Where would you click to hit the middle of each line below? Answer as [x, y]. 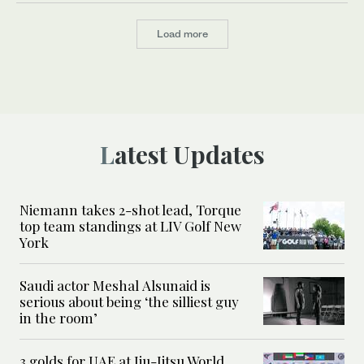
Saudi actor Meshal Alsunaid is [115, 285]
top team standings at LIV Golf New [130, 225]
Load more [182, 33]
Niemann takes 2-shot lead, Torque [130, 209]
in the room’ [60, 317]
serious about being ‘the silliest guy [129, 301]
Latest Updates [189, 154]
